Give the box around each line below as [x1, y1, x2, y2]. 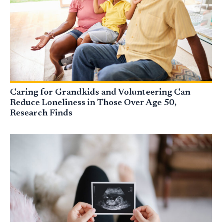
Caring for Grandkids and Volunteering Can [10, 88, 190, 97]
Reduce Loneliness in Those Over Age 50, [10, 98, 176, 108]
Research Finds [10, 109, 72, 118]
